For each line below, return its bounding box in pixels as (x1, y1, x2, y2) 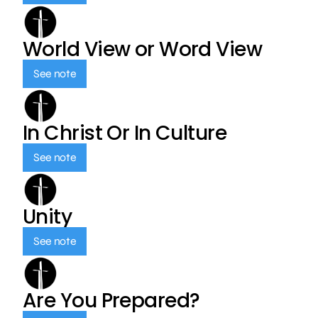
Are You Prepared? (23, 287, 200, 314)
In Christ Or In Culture (23, 119, 227, 147)
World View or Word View (23, 35, 263, 63)
